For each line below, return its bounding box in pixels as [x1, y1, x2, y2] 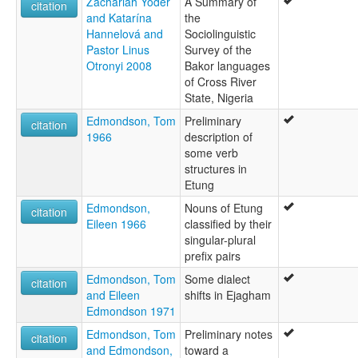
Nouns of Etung [185, 200, 263, 217]
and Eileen [86, 287, 140, 304]
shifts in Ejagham [185, 287, 271, 304]
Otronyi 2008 [86, 58, 152, 74]
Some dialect [185, 271, 250, 288]
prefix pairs [185, 248, 241, 265]
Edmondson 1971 [86, 303, 176, 320]
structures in [185, 161, 247, 177]
